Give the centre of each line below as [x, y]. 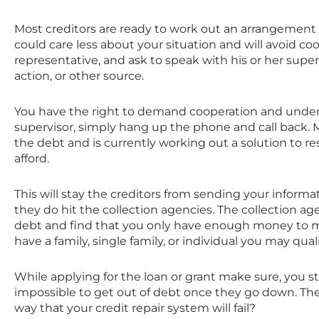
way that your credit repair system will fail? [135, 308]
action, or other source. [79, 76]
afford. [32, 159]
